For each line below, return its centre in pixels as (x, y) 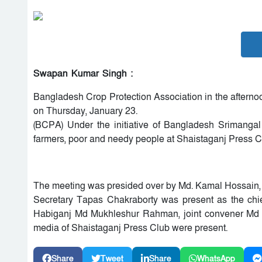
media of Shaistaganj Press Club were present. (130, 228)
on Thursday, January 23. (85, 111)
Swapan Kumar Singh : (83, 73)
